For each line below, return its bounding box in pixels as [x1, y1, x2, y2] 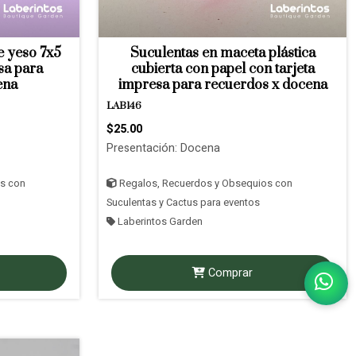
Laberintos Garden [115, 215, 203, 229]
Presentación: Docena [106, 140, 220, 157]
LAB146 [106, 100, 141, 112]
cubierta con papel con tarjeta [130, 60, 315, 78]
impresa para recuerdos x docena [118, 76, 327, 94]
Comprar [204, 265, 253, 281]
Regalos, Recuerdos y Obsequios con [117, 176, 292, 191]
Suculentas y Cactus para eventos [106, 195, 260, 210]
